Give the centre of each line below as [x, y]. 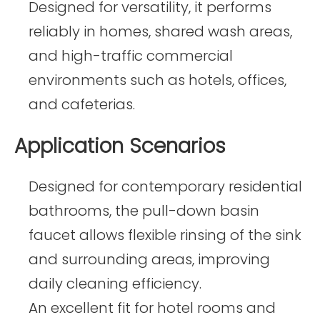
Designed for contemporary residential [165, 187]
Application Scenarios [120, 146]
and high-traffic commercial [131, 55]
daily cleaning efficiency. [115, 284]
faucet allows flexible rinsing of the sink [165, 235]
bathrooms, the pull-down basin [144, 211]
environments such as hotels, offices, [157, 80]
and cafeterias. [82, 104]
